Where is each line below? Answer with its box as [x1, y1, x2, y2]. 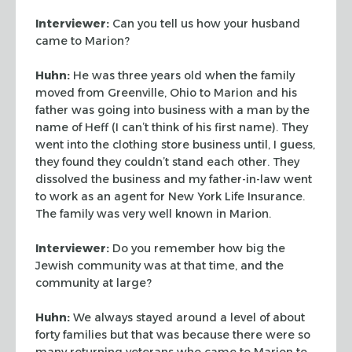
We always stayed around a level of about [70, 310, 305, 324]
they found [35, 154, 94, 169]
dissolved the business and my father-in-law [35, 171, 280, 186]
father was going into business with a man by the [35, 102, 310, 117]
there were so [229, 327, 310, 342]
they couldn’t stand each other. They [94, 154, 299, 169]
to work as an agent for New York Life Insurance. [35, 189, 305, 203]
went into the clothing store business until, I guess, [35, 137, 315, 152]
